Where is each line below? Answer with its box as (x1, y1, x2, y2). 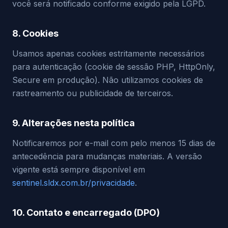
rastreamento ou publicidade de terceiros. (12, 88, 173, 98)
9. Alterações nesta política (12, 118, 135, 128)
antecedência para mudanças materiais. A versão (12, 151, 202, 161)
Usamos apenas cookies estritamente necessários (12, 48, 205, 59)
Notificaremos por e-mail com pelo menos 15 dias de (12, 138, 215, 148)
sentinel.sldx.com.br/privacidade (12, 178, 135, 188)
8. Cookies (12, 28, 59, 39)
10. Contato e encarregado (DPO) (12, 207, 160, 218)
